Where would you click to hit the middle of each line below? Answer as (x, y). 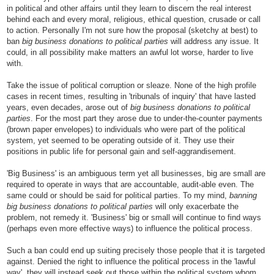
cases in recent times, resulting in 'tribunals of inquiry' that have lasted (131, 96)
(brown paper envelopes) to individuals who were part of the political (126, 129)
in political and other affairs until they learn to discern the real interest (129, 8)
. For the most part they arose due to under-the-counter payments (146, 118)
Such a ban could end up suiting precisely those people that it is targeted (136, 250)
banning (243, 195)
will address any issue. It (213, 41)
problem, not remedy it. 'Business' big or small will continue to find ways (134, 217)
